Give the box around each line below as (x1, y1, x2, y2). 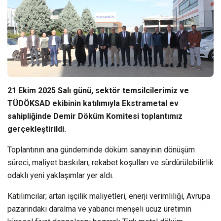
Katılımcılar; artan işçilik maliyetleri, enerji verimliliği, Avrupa (7, 191, 210, 201)
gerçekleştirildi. (7, 124, 66, 134)
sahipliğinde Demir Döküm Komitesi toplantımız (7, 111, 183, 121)
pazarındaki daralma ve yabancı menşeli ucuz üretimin (7, 204, 191, 214)
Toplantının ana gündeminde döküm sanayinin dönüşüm (7, 145, 195, 154)
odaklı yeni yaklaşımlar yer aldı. (7, 170, 113, 180)
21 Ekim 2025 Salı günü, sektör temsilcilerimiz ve (7, 85, 189, 95)
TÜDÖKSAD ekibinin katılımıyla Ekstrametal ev (7, 98, 179, 108)
